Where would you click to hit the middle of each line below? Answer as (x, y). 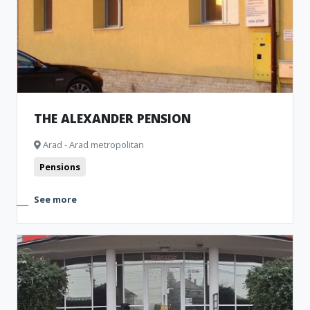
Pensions (60, 167)
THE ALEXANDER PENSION (112, 118)
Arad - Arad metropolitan (92, 145)
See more (55, 199)
